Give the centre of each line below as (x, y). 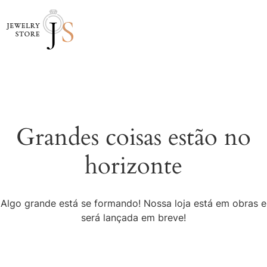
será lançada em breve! (133, 218)
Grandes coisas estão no (133, 137)
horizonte (133, 166)
